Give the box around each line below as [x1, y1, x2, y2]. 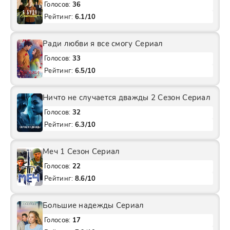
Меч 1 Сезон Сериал [43, 146, 120, 157]
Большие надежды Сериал [43, 200, 144, 211]
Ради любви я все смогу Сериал [43, 39, 163, 49]
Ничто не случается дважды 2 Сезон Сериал [43, 92, 210, 103]
